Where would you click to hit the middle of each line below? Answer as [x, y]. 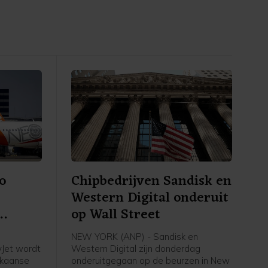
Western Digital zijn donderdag [135, 249]
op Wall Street [115, 215]
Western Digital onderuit [150, 199]
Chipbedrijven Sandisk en [151, 182]
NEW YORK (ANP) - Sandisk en [134, 237]
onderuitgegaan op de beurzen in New [150, 261]
